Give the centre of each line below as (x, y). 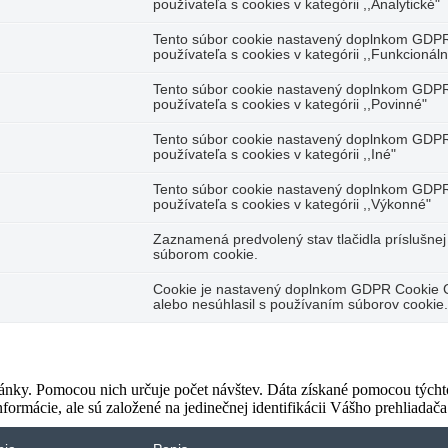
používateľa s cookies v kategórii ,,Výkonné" (292, 205)
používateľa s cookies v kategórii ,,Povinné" (290, 105)
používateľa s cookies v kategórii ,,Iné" (274, 155)
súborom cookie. (205, 255)
